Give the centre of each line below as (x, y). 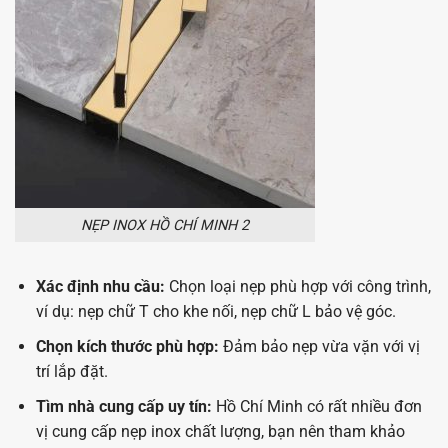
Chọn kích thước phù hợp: (127, 346)
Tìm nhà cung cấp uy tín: (123, 406)
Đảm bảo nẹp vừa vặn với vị (319, 346)
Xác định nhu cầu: (100, 287)
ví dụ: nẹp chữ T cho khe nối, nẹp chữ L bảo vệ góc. (215, 312)
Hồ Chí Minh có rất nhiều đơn (316, 406)
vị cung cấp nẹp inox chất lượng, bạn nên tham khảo (220, 431)
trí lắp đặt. (71, 371)
